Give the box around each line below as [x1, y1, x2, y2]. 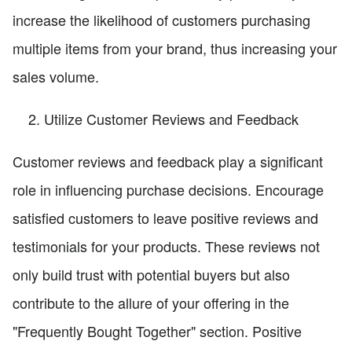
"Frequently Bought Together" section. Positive [13, 320, 302, 341]
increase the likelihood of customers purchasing [13, 9, 310, 30]
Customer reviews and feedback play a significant [13, 150, 323, 171]
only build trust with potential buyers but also [13, 263, 290, 284]
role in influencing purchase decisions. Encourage [13, 178, 324, 200]
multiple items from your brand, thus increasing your [13, 37, 337, 58]
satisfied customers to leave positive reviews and [13, 207, 318, 228]
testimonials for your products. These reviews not [13, 235, 320, 256]
